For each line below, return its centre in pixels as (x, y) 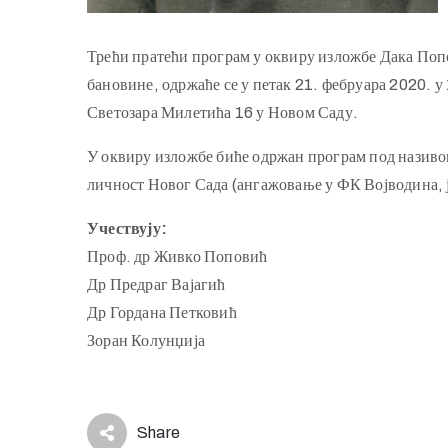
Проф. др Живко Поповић (177, 256)
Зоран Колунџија (146, 340)
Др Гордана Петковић (162, 312)
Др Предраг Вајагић (156, 284)
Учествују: (127, 228)
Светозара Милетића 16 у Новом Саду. (222, 112)
